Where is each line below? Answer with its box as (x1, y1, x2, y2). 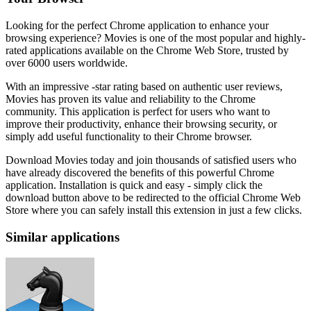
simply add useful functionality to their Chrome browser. (6, 131, 252, 142)
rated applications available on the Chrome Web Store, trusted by (6, 44, 289, 56)
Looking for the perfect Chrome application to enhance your (6, 19, 269, 31)
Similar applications (6, 229, 119, 244)
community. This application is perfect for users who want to (6, 106, 270, 117)
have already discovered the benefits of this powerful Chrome (6, 167, 274, 178)
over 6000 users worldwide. (6, 57, 128, 69)
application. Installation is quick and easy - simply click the (6, 179, 262, 191)
